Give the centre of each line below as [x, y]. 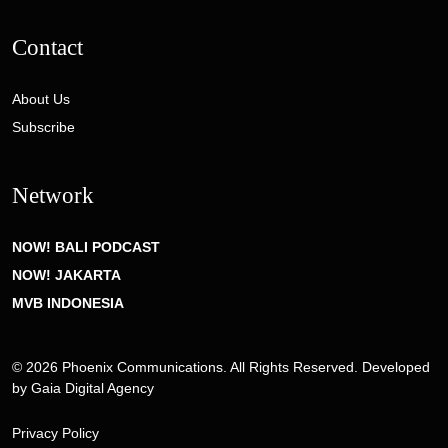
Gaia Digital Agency [92, 388]
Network [53, 195]
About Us [41, 99]
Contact [47, 47]
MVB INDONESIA [68, 303]
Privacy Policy [55, 433]
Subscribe [43, 127]
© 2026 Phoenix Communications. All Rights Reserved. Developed [221, 367]
